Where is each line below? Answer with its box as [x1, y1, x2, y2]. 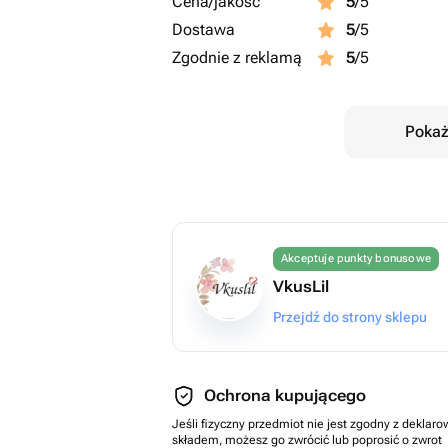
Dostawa [172, 20, 235, 39]
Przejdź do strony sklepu [273, 309, 427, 325]
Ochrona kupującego [204, 386, 366, 405]
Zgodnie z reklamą [172, 48, 302, 67]
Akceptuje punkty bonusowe [281, 252, 431, 265]
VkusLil [273, 277, 329, 296]
